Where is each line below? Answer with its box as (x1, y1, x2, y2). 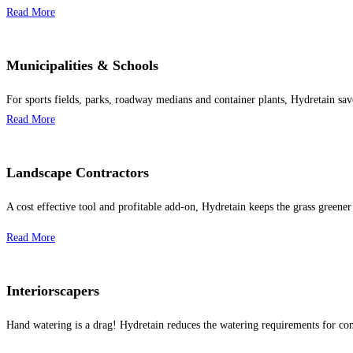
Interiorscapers (6, 282, 99, 299)
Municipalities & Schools (6, 57, 158, 73)
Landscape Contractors (6, 164, 149, 180)
